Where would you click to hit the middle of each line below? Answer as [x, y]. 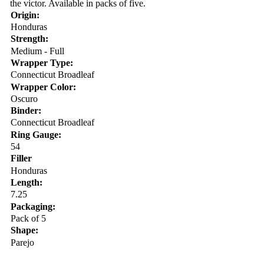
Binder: [26, 111]
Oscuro [24, 98]
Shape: [24, 230]
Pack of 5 [28, 219]
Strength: [29, 39]
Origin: [25, 15]
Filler [21, 159]
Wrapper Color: [43, 87]
